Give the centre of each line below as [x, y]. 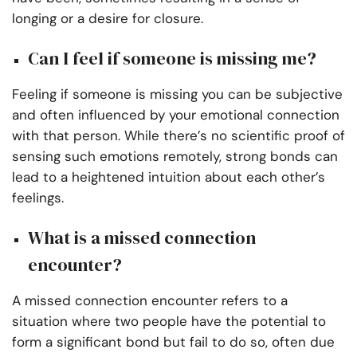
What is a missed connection [142, 238]
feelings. [38, 198]
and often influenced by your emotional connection [176, 115]
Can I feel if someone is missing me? [172, 59]
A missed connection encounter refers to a [150, 301]
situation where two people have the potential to [169, 322]
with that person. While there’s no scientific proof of [178, 136]
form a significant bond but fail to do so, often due [173, 342]
